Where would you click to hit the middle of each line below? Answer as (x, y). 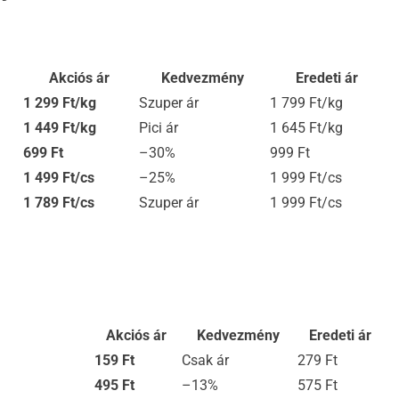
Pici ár (159, 127)
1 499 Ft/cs (59, 177)
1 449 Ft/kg (60, 127)
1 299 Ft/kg (60, 102)
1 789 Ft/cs (59, 202)
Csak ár (205, 360)
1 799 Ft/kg (306, 102)
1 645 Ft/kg (306, 127)
